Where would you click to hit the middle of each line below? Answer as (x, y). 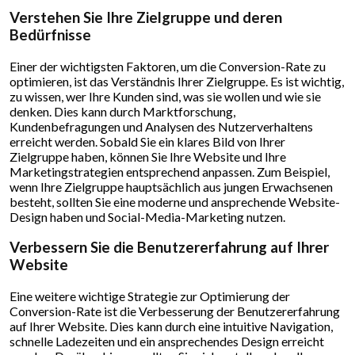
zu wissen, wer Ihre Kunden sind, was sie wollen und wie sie (165, 96)
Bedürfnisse (50, 34)
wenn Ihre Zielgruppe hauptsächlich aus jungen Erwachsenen (171, 186)
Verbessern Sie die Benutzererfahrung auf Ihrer (169, 248)
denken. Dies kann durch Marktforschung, (122, 111)
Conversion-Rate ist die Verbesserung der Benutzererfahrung (175, 311)
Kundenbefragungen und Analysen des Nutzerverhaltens (161, 126)
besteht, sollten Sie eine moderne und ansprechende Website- (175, 201)
